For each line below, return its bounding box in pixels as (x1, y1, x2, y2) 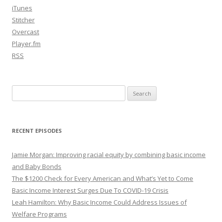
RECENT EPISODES (12, 127, 62, 135)
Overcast (12, 27, 39, 37)
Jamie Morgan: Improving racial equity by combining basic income (12, 150, 206, 160)
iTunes (12, 3, 32, 13)
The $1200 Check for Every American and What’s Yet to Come (12, 174, 193, 183)
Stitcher (12, 15, 35, 25)
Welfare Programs (12, 210, 67, 219)
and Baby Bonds (12, 162, 61, 171)
